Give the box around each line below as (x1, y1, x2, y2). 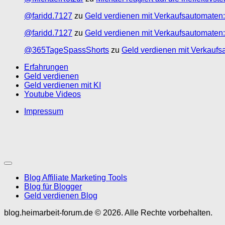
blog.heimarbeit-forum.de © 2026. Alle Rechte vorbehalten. (4, 208, 212, 217)
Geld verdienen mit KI (24, 80, 101, 89)
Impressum (24, 106, 63, 116)
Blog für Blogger (24, 182, 82, 191)
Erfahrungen (24, 62, 68, 71)
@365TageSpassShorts (24, 45, 109, 54)
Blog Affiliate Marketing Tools (24, 173, 127, 182)
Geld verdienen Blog (24, 191, 97, 200)
